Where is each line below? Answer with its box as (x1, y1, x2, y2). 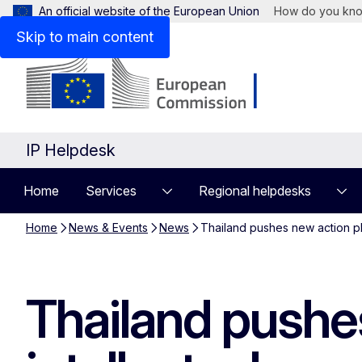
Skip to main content (16, 28, 154, 45)
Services (86, 183, 137, 199)
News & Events (69, 221, 148, 234)
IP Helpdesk (26, 141, 116, 160)
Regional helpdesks (199, 183, 311, 199)
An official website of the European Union (39, 4, 259, 18)
